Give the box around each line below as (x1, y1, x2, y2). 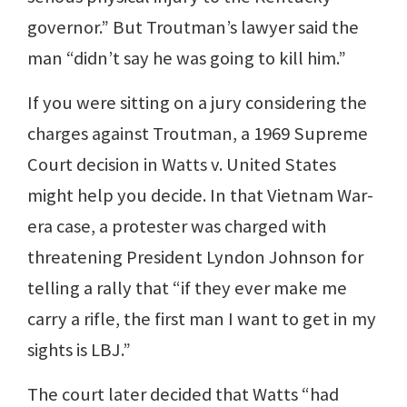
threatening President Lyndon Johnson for (27, 245, 363, 270)
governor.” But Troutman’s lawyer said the (27, 15, 359, 40)
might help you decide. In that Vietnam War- (27, 184, 373, 208)
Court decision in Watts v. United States (27, 153, 336, 177)
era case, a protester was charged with (27, 214, 326, 239)
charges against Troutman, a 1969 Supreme (27, 122, 368, 146)
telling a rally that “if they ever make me (27, 276, 347, 301)
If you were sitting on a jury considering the (27, 91, 367, 115)
